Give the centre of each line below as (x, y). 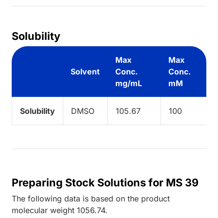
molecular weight (44, 210)
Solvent (85, 71)
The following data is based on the (76, 198)
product (155, 198)
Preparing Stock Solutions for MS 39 (105, 182)
